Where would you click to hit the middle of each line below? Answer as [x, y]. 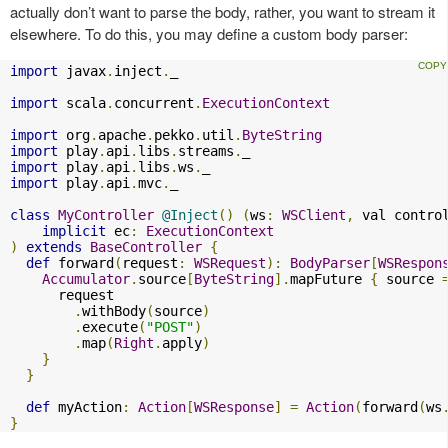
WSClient [314, 214]
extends [54, 246]
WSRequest [230, 262]
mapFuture [330, 278]
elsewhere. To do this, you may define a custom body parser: [209, 33]
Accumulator [86, 278]
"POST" [170, 326]
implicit [74, 230]
